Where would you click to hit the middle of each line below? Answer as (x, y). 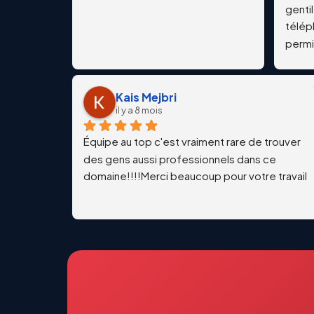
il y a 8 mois (139, 110)
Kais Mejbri (146, 97)
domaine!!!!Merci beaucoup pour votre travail (195, 176)
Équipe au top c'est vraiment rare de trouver (192, 141)
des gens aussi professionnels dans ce (180, 158)
